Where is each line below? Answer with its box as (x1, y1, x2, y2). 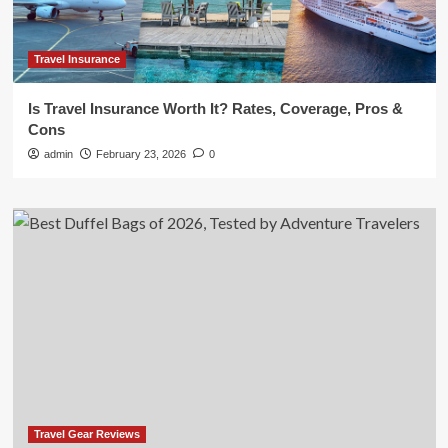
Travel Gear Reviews (33, 428, 140, 440)
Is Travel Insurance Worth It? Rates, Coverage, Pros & (27, 100, 403, 117)
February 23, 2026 (95, 148, 186, 160)
